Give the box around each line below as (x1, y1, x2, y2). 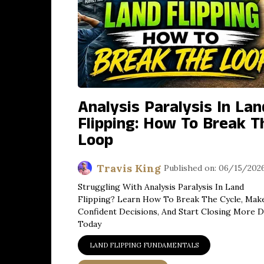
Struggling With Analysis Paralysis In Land (78, 181, 244, 192)
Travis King (97, 161, 161, 175)
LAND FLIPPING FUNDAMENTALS (90, 241, 199, 249)
